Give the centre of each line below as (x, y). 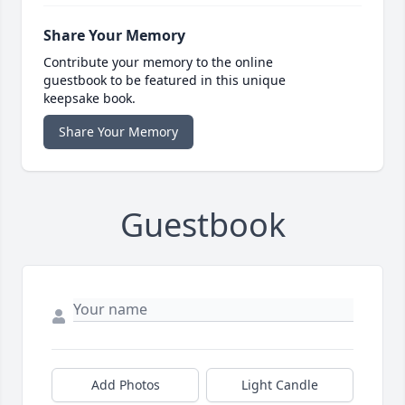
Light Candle (280, 385)
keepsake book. (89, 99)
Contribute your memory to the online (158, 62)
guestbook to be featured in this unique (165, 80)
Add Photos (125, 385)
